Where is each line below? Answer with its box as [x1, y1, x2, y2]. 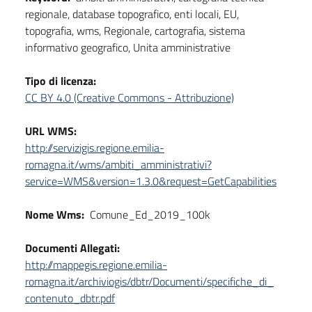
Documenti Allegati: [25, 239, 120, 256]
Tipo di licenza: [25, 72, 96, 89]
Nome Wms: [25, 205, 84, 223]
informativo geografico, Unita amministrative [25, 38, 231, 56]
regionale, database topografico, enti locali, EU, [25, 5, 239, 22]
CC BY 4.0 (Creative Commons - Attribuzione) [25, 88, 234, 106]
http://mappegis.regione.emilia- [25, 256, 167, 273]
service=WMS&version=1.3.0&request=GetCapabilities [25, 172, 276, 189]
